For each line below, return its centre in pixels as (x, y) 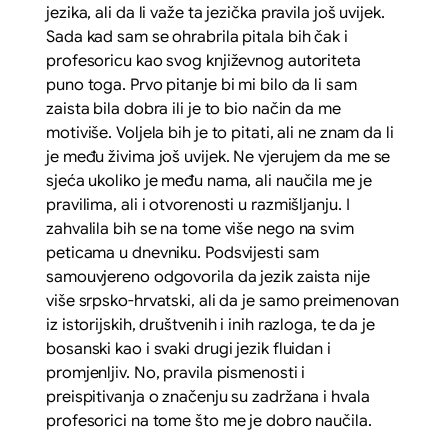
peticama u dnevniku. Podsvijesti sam (182, 252)
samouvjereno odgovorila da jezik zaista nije (208, 276)
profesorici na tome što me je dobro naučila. (209, 420)
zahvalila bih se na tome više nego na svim (200, 228)
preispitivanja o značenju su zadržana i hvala (208, 396)
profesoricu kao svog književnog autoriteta (203, 60)
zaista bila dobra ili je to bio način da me (193, 108)
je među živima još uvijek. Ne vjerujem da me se (218, 156)
